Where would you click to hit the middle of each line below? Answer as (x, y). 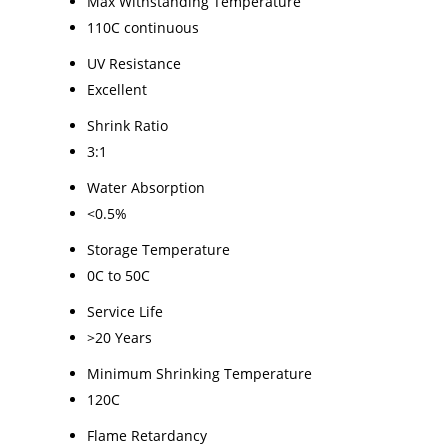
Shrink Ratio (127, 126)
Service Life (125, 312)
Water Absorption (146, 188)
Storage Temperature (158, 250)
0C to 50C (118, 276)
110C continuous (143, 28)
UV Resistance (134, 64)
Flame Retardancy (147, 436)
